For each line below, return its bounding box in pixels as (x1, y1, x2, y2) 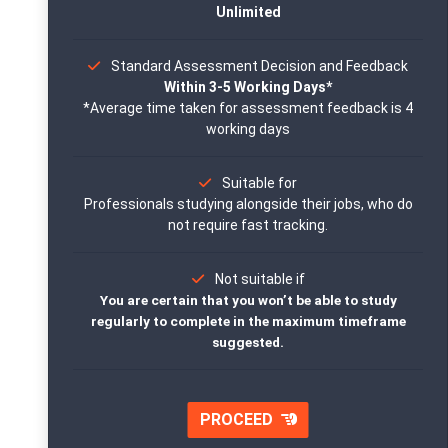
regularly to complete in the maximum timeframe (90, 313, 406, 329)
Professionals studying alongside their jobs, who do (83, 196, 413, 212)
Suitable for (222, 175, 297, 191)
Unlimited (215, 4, 281, 20)
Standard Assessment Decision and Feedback (111, 58, 408, 74)
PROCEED (199, 410, 277, 429)
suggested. (212, 334, 284, 350)
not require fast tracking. (168, 217, 328, 233)
